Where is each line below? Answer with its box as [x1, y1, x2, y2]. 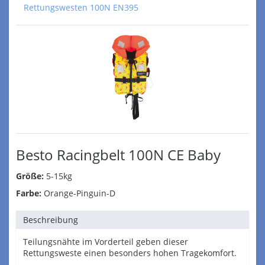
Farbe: [16, 188, 41, 199]
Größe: [16, 170, 44, 182]
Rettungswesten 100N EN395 [24, 2, 138, 13]
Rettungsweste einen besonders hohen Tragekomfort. [23, 247, 237, 258]
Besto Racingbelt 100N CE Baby [16, 145, 221, 164]
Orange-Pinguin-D [41, 188, 115, 199]
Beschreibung [23, 214, 78, 225]
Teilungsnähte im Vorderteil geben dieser [23, 236, 188, 247]
